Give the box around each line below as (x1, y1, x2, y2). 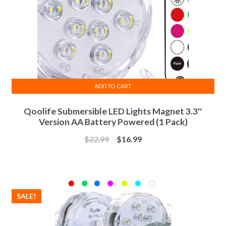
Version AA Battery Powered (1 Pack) (38, 116, 188, 127)
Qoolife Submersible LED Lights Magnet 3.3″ (24, 105, 202, 117)
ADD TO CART (94, 82, 132, 90)
